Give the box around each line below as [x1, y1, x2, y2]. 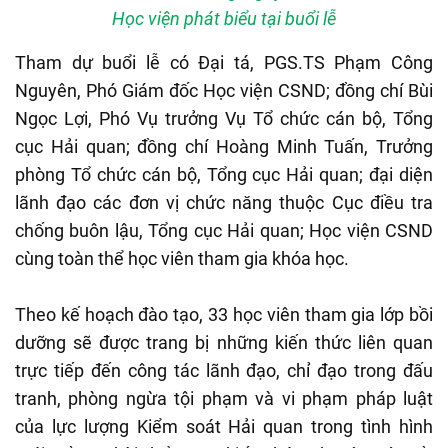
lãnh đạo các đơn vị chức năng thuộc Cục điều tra [15, 192, 433, 214]
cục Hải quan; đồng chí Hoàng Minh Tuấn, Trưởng [15, 136, 433, 158]
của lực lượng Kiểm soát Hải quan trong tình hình [15, 416, 433, 438]
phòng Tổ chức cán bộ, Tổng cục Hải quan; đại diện [15, 164, 433, 186]
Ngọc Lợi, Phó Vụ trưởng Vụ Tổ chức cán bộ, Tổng [15, 108, 433, 130]
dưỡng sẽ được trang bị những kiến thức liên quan [15, 332, 433, 354]
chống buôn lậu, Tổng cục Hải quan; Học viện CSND [15, 220, 433, 242]
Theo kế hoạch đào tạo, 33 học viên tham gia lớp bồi [15, 304, 433, 326]
